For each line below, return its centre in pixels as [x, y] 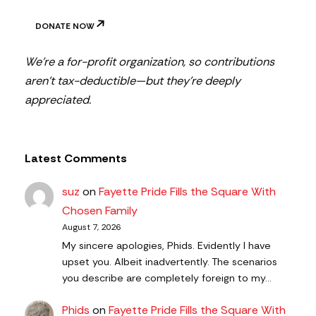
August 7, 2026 [92, 227]
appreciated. [58, 100]
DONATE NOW [65, 26]
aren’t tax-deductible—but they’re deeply [133, 81]
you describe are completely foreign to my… [167, 278]
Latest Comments [76, 158]
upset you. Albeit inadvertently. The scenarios [170, 261]
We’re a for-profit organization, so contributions [150, 62]
